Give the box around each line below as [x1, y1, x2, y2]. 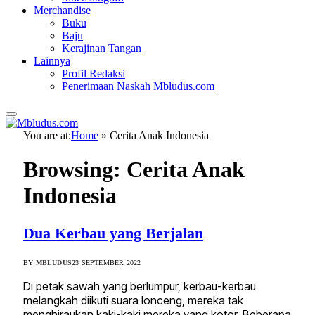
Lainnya [34, 55, 70, 67]
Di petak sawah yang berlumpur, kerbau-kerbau [23, 279, 256, 294]
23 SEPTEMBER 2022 [72, 259, 141, 267]
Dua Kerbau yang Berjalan [23, 224, 203, 242]
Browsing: [23, 157, 127, 183]
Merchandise [34, 4, 91, 16]
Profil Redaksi [62, 67, 125, 79]
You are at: [23, 129, 71, 141]
